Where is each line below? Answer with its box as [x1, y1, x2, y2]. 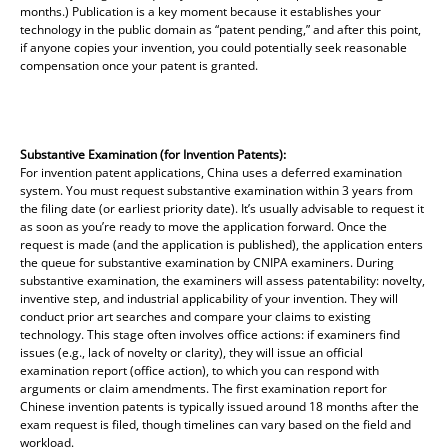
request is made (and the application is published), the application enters [20, 235, 423, 253]
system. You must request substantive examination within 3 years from [20, 181, 413, 199]
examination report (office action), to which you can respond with [20, 361, 379, 379]
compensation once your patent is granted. [20, 56, 258, 74]
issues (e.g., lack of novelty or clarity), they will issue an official [20, 343, 363, 361]
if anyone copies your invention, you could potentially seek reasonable [20, 38, 407, 56]
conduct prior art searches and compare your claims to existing [20, 307, 371, 325]
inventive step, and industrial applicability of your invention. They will [20, 289, 398, 307]
